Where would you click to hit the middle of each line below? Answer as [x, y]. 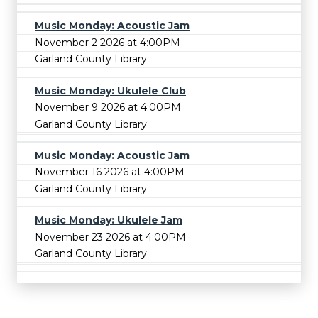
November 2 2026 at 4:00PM [108, 42]
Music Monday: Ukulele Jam [109, 220]
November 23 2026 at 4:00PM [110, 237]
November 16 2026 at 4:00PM [110, 172]
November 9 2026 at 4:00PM [108, 108]
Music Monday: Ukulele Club [110, 91]
